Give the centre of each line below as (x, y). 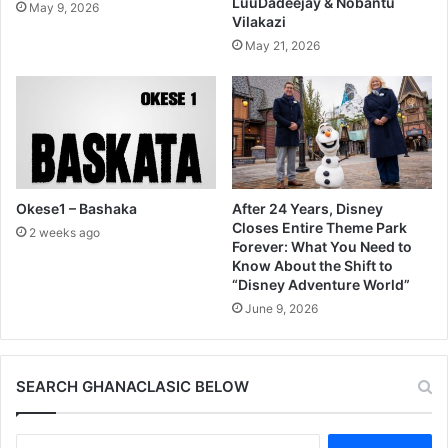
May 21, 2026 (282, 45)
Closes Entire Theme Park (319, 227)
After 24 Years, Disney (307, 208)
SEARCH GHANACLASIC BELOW (132, 386)
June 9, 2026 (281, 308)
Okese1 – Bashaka (76, 208)
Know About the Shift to (312, 265)
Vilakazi (259, 21)
